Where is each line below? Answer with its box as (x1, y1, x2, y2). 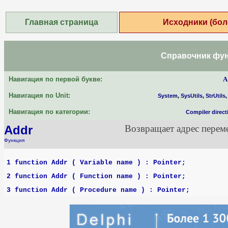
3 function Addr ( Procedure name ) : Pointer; (7, 186, 190, 194)
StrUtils (205, 93, 225, 99)
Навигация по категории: (5, 108, 90, 116)
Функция (4, 137, 24, 143)
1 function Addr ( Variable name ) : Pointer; (7, 159, 186, 166)
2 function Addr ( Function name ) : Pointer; (7, 173, 186, 180)
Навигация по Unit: (5, 92, 70, 99)
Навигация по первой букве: (5, 75, 102, 83)
